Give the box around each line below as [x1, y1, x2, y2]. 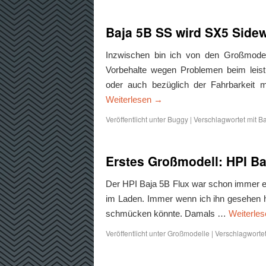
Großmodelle [167, 228, 210, 238]
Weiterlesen [106, 94, 154, 104]
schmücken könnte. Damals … [106, 208, 229, 218]
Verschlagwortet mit [194, 114, 256, 124]
